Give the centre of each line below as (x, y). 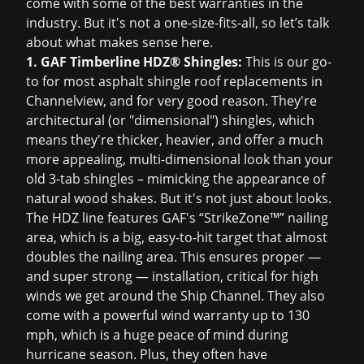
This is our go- (287, 62)
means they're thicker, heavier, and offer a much (175, 140)
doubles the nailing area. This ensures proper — (173, 257)
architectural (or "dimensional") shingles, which (170, 120)
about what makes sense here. (119, 42)
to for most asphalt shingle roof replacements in (174, 81)
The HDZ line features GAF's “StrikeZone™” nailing (177, 218)
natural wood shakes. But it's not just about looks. (179, 198)
